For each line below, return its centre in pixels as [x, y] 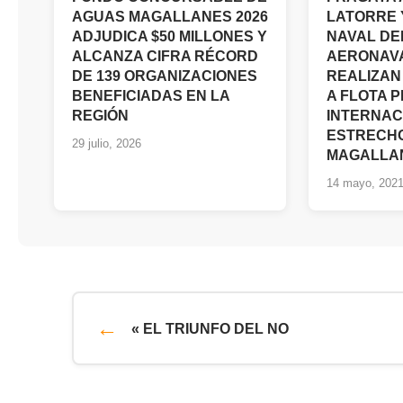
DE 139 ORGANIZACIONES [165, 76]
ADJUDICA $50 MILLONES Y [170, 36]
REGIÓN [100, 116]
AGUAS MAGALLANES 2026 [170, 17]
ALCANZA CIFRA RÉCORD [165, 56]
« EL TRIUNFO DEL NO [210, 328]
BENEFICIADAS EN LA [151, 96]
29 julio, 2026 [107, 143]
